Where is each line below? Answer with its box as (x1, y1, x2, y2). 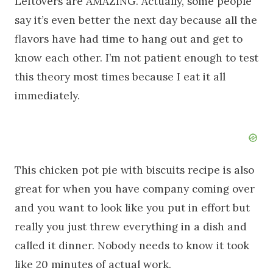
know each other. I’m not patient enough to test (15, 51, 258, 65)
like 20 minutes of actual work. (15, 257, 171, 271)
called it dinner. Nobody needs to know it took (15, 238, 249, 252)
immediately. (15, 88, 80, 102)
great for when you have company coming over (15, 182, 255, 196)
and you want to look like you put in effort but (15, 200, 250, 214)
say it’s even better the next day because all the (15, 13, 257, 27)
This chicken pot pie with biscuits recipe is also (15, 163, 254, 177)
